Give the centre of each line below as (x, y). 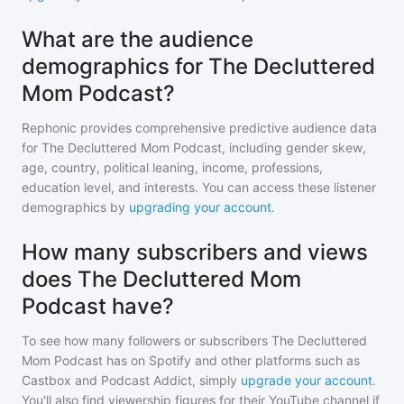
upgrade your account (307, 380)
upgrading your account (200, 207)
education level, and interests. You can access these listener (199, 187)
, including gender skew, (294, 147)
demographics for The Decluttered (198, 66)
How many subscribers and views (195, 252)
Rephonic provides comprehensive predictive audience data (199, 128)
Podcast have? (98, 306)
